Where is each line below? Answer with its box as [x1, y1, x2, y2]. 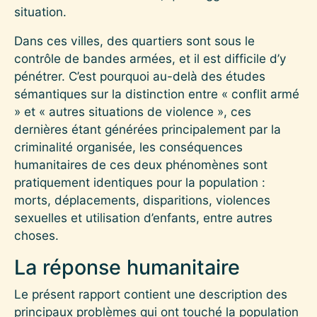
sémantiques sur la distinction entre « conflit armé [14, 86, 299, 101]
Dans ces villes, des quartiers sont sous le [14, 33, 255, 48]
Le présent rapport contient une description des [14, 286, 287, 301]
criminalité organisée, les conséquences [14, 139, 243, 154]
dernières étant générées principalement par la [14, 121, 281, 137]
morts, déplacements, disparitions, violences [14, 192, 270, 207]
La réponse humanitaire [14, 254, 240, 279]
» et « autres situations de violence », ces [14, 103, 251, 119]
